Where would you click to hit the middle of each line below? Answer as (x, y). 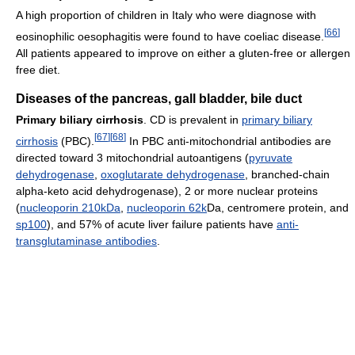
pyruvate (271, 157)
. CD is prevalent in (193, 120)
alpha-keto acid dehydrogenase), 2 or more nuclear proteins (167, 191)
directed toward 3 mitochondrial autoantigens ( (132, 157)
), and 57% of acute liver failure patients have (162, 224)
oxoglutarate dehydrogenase (173, 174)
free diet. (38, 70)
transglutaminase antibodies (86, 240)
